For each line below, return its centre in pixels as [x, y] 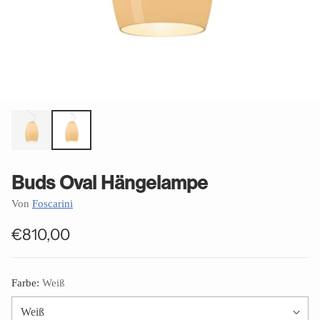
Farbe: [27, 283]
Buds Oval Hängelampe [110, 182]
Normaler [44, 245]
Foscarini [52, 204]
